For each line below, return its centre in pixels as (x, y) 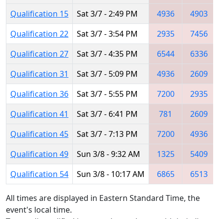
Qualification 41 (39, 114)
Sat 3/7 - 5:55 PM (107, 94)
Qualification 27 (39, 54)
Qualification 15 (39, 13)
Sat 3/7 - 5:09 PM (107, 74)
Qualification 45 (39, 134)
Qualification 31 (39, 74)
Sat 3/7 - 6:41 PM (107, 114)
